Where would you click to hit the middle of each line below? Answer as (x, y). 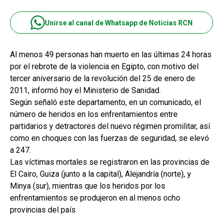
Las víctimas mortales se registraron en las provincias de (110, 162)
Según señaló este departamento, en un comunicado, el (106, 103)
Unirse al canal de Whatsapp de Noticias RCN (119, 23)
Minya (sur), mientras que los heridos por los (88, 186)
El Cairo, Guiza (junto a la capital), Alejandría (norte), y (101, 174)
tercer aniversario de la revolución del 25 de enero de (103, 79)
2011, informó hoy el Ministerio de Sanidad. (85, 91)
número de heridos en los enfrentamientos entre (94, 114)
